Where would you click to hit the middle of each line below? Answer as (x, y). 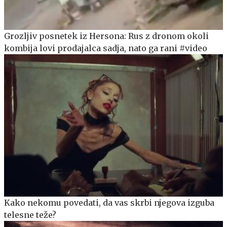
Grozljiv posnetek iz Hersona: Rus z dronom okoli (106, 36)
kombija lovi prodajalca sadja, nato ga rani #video (106, 48)
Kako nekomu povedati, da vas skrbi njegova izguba (109, 202)
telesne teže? (30, 215)
